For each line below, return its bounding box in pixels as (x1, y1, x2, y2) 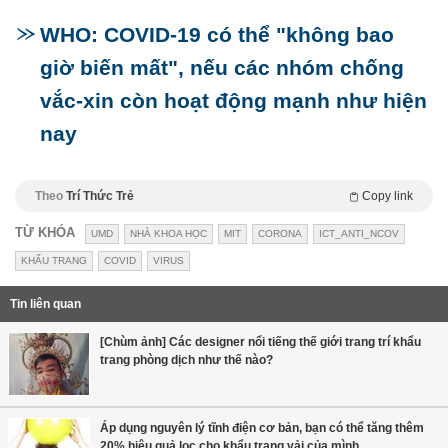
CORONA (258, 228, 302, 240)
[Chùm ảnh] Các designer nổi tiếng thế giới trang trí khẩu (100, 335, 421, 350)
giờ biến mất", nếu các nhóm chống (40, 56, 404, 80)
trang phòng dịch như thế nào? (100, 353, 273, 368)
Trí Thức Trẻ (66, 189, 134, 204)
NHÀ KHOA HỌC (130, 228, 207, 240)
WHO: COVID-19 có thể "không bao (40, 23, 394, 47)
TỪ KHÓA (15, 225, 75, 241)
